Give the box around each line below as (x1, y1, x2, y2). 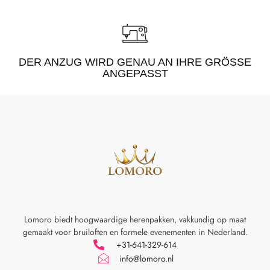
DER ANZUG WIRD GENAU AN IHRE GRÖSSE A (19, 56, 251, 69)
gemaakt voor (22, 225, 74, 238)
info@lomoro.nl (119, 253, 174, 265)
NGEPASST (102, 67, 162, 80)
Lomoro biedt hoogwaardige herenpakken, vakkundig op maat (24, 213, 246, 225)
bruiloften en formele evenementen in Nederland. (73, 225, 248, 238)
